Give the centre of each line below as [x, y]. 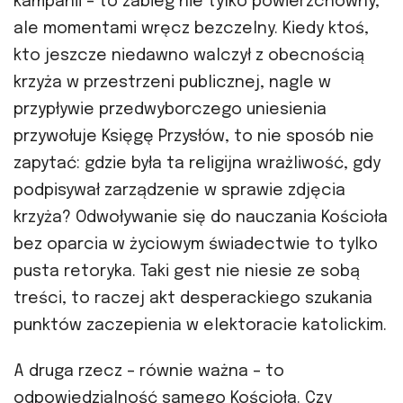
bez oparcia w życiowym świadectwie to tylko [196, 245]
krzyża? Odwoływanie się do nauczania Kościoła [201, 218]
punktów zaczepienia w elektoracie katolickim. [200, 326]
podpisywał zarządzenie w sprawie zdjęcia [179, 191]
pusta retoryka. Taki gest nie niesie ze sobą [187, 272]
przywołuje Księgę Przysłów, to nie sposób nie [194, 137]
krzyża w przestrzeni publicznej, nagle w [172, 83]
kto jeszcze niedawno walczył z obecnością [189, 56]
